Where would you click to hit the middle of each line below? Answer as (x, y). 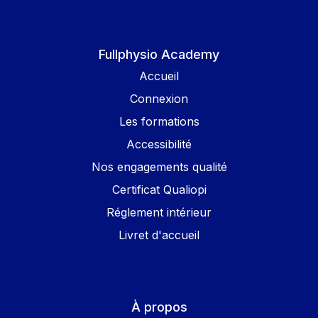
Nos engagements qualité (159, 167)
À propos (159, 307)
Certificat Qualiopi (159, 190)
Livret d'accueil (159, 235)
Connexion (159, 99)
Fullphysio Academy (159, 55)
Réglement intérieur (159, 213)
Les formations (159, 122)
